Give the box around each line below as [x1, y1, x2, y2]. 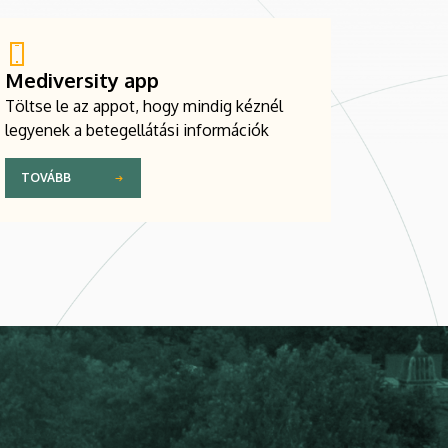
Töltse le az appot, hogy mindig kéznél [5, 95, 283, 116]
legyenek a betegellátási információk [5, 119, 269, 140]
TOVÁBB [21, 170, 71, 186]
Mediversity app [5, 66, 159, 93]
